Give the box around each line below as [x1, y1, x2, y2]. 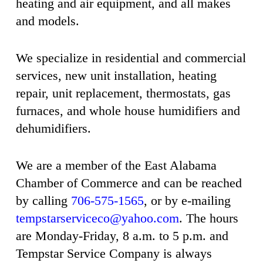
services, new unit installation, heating [15, 68, 217, 83]
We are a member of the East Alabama [15, 157, 217, 173]
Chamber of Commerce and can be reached [15, 175, 242, 190]
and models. [15, 13, 79, 28]
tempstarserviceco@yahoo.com [15, 210, 179, 225]
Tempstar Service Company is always [15, 245, 212, 261]
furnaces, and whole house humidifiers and [15, 103, 240, 118]
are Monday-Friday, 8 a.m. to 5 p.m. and [15, 228, 228, 243]
